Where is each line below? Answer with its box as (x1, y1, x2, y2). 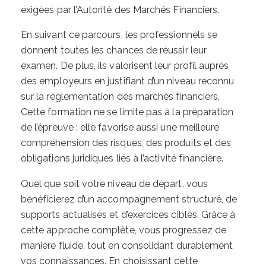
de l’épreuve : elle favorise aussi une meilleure (21, 122, 220, 134)
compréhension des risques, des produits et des (21, 137, 232, 149)
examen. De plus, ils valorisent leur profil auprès (21, 60, 229, 72)
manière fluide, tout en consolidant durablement (21, 239, 233, 251)
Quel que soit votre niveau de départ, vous (21, 178, 208, 189)
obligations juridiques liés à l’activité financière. (21, 153, 223, 164)
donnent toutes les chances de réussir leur (21, 45, 207, 56)
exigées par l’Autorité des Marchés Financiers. (21, 4, 220, 16)
